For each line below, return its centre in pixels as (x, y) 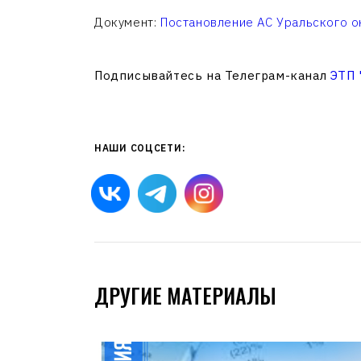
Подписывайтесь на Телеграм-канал (212, 75)
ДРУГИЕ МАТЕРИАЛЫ (185, 295)
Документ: (127, 22)
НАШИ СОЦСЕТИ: (140, 148)
